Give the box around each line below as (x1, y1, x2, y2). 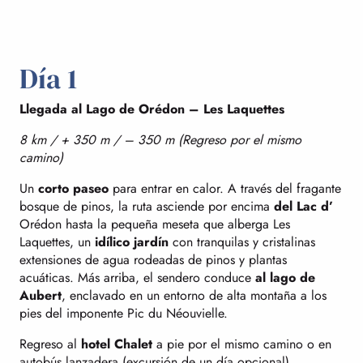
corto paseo (38, 178, 109, 198)
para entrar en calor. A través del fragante (109, 178, 341, 198)
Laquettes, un (19, 232, 95, 251)
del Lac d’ (274, 196, 333, 216)
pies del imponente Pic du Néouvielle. (19, 303, 228, 322)
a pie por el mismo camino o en (152, 334, 331, 353)
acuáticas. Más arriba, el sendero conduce (19, 267, 255, 287)
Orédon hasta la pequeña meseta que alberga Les (19, 214, 290, 233)
